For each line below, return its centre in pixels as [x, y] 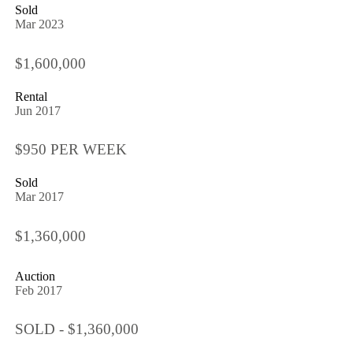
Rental [31, 96]
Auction [35, 276]
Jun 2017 [37, 110]
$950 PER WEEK [71, 150]
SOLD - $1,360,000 [76, 329]
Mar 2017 [39, 197]
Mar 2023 [39, 24]
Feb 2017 [38, 290]
